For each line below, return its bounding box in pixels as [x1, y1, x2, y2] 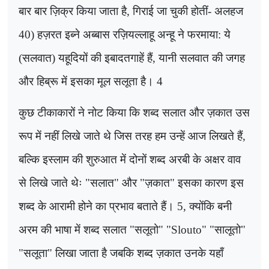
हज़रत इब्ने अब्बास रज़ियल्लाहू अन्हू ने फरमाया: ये [37, 28, 231, 41]
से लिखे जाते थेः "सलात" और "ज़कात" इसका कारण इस [19, 176, 244, 189]
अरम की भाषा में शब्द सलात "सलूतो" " [19, 223, 171, 236]
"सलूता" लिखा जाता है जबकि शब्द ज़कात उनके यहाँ [19, 246, 223, 259]
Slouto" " [171, 223, 214, 236]
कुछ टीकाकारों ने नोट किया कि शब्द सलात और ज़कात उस [19, 106, 250, 119]
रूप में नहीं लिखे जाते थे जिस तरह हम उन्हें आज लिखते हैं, [19, 129, 246, 142]
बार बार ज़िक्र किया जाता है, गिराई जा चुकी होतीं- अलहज [19, 4, 243, 17]
